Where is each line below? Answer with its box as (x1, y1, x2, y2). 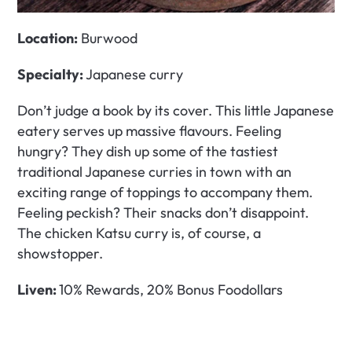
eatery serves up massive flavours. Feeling (17, 122, 282, 141)
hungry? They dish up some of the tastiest (17, 142, 279, 161)
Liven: (17, 280, 60, 299)
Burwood (78, 29, 138, 48)
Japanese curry (86, 65, 184, 84)
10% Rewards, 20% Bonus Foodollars (59, 280, 284, 299)
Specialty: (17, 65, 86, 84)
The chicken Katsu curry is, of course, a (17, 224, 262, 243)
